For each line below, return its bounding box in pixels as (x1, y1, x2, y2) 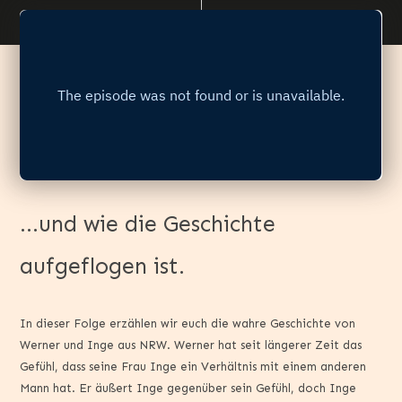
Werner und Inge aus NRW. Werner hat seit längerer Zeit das (20, 337, 363, 352)
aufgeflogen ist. (20, 253, 186, 281)
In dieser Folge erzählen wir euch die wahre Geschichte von (20, 316, 356, 330)
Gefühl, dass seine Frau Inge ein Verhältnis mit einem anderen (20, 359, 367, 373)
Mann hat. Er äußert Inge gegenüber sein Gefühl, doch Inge (20, 380, 357, 395)
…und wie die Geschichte (20, 211, 276, 239)
